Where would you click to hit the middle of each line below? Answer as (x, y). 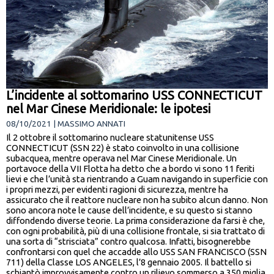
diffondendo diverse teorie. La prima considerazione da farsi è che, (135, 221)
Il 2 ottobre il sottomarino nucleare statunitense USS (110, 138)
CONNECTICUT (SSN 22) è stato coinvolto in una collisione (123, 148)
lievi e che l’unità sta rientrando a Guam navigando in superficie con (137, 179)
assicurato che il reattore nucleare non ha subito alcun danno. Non (137, 200)
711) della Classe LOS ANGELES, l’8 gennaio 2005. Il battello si (129, 262)
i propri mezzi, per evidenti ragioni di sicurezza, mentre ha (117, 190)
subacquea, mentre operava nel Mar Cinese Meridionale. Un (121, 158)
